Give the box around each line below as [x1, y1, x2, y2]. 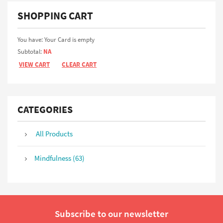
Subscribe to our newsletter [55, 207, 168, 220]
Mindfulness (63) [34, 153, 85, 163]
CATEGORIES [17, 103, 73, 115]
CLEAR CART [62, 60, 97, 69]
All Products [34, 128, 73, 138]
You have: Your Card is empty [17, 35, 95, 44]
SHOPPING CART [17, 8, 93, 22]
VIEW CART [19, 60, 50, 69]
